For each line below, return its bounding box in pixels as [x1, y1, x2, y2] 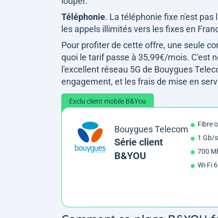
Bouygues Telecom [114, 124, 189, 134]
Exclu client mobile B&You [69, 97, 146, 105]
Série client [114, 136, 163, 148]
